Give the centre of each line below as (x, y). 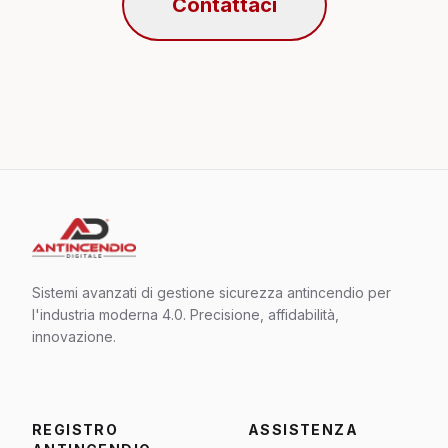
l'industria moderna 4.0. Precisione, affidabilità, (185, 314)
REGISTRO (75, 429)
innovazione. (74, 336)
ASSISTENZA (303, 429)
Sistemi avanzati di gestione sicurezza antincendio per (211, 292)
